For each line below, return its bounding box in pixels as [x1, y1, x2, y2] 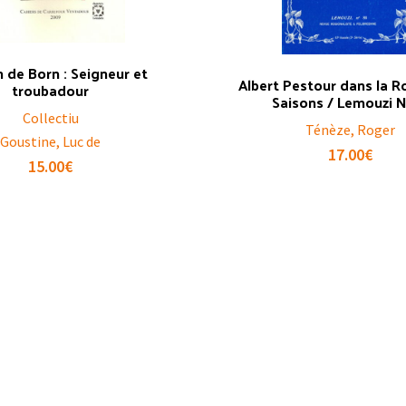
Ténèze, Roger [305, 121, 396, 139]
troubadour [12, 77, 90, 103]
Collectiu [22, 109, 79, 127]
